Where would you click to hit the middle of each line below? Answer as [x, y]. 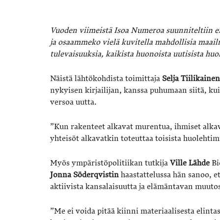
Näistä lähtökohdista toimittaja [106, 78]
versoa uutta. [73, 102]
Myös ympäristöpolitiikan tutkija [110, 163]
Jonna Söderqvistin [84, 175]
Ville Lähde [190, 163]
